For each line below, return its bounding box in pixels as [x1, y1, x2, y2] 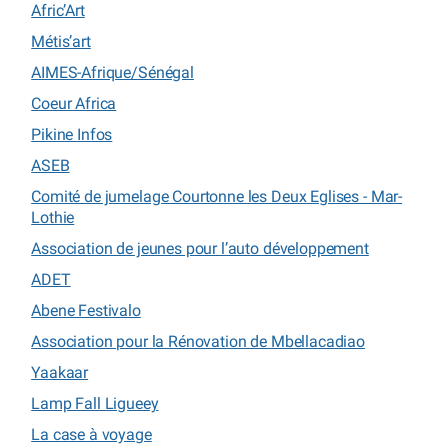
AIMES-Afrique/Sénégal [31, 62, 194, 82]
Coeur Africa [31, 93, 117, 113]
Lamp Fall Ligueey [31, 393, 159, 413]
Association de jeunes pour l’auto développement [31, 238, 369, 258]
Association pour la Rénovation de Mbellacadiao [31, 331, 365, 351]
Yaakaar [31, 362, 89, 382]
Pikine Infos [31, 124, 113, 144]
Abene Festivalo [31, 300, 141, 320]
